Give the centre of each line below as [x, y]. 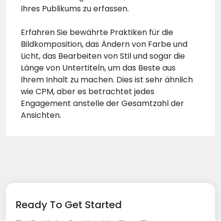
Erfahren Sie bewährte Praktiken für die [97, 33]
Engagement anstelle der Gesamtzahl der [102, 104]
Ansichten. [41, 115]
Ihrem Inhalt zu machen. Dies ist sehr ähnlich [107, 80]
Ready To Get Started [69, 205]
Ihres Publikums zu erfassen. [75, 9]
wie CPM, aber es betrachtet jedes [88, 92]
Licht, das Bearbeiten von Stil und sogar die [103, 56]
